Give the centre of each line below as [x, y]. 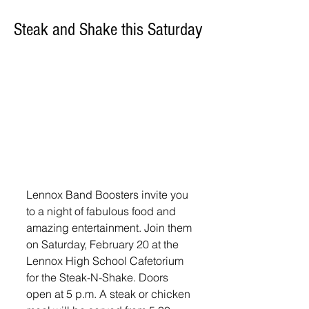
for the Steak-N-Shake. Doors [99, 277]
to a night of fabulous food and [102, 211]
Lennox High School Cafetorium [106, 260]
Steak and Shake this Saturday [108, 30]
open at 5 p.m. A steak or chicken [110, 293]
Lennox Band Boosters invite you [109, 194]
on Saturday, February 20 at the [104, 244]
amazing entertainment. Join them [110, 227]
